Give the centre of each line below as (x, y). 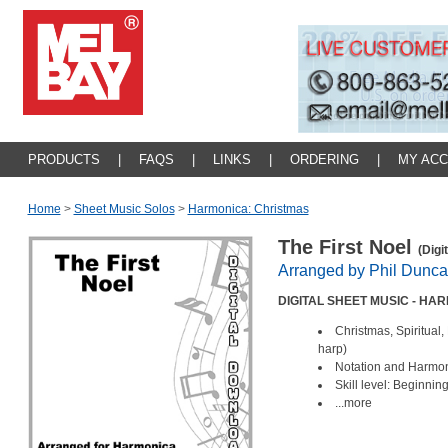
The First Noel (347, 247)
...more (353, 403)
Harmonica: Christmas (248, 209)
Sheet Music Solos (124, 209)
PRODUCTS (63, 159)
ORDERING (324, 159)
